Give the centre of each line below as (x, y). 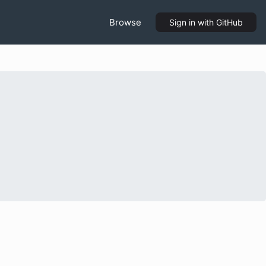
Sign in (182, 22)
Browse (125, 22)
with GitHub (219, 22)
